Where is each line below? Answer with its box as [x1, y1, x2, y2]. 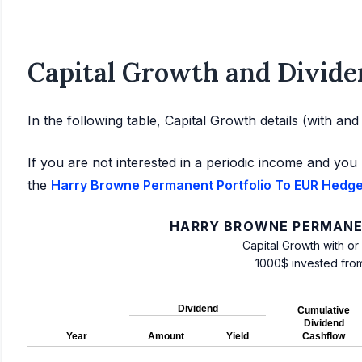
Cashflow [302, 330, 345, 343]
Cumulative [297, 305, 350, 317]
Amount [147, 330, 184, 343]
